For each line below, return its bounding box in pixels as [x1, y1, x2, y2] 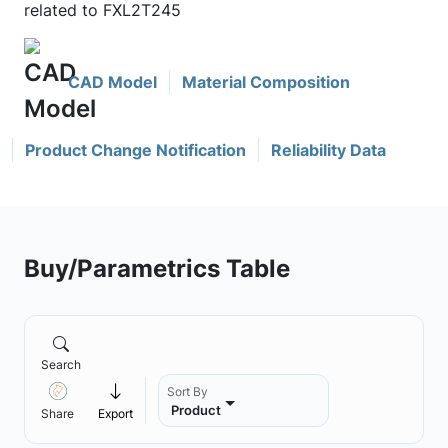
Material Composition [182, 72, 350, 92]
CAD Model [68, 72, 157, 92]
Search [41, 357, 81, 372]
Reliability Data [271, 140, 386, 160]
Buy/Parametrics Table [24, 253, 290, 283]
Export [98, 406, 133, 421]
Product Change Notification [25, 140, 246, 160]
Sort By [167, 384, 208, 399]
